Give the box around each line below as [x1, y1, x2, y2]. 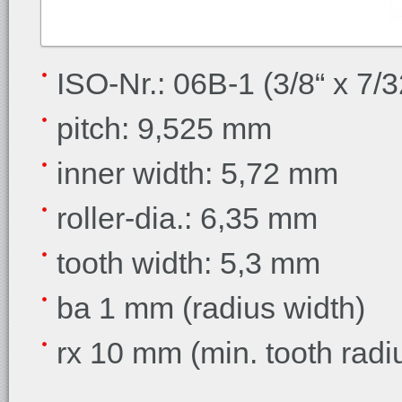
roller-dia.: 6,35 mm [57, 201, 318, 235]
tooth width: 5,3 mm [57, 246, 320, 280]
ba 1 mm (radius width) [57, 291, 365, 325]
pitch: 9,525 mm [57, 111, 272, 145]
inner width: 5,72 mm [57, 156, 338, 190]
